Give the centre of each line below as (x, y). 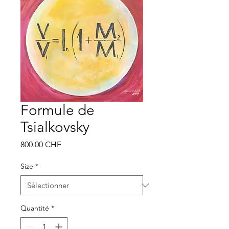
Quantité (35, 208)
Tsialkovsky (55, 127)
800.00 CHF (41, 144)
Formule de (58, 110)
